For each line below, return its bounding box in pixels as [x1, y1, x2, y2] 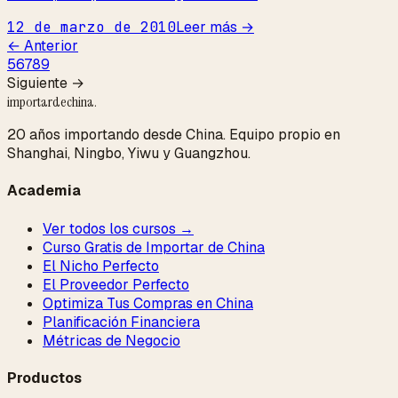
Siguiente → [7, 74, 84, 93]
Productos [7, 368, 82, 387]
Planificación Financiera [43, 312, 200, 331]
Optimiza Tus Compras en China [43, 293, 253, 313]
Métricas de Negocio [43, 330, 180, 350]
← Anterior [7, 36, 78, 56]
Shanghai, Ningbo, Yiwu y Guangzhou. [7, 144, 251, 163]
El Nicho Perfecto [43, 256, 159, 275]
